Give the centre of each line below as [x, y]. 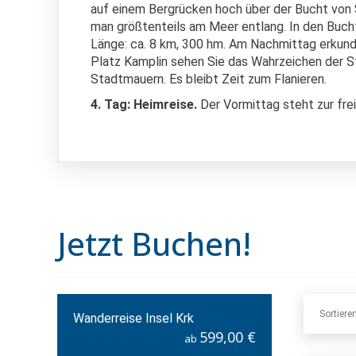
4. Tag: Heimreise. [145, 104]
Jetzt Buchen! [154, 244]
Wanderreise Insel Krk [133, 318]
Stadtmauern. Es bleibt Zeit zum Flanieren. [209, 79]
